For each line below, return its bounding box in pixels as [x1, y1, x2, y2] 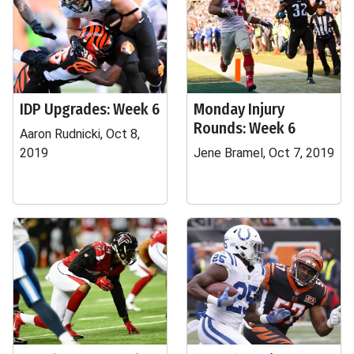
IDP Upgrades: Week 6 [20, 100, 160, 119]
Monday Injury [194, 100, 284, 119]
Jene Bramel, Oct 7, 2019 [194, 145, 334, 160]
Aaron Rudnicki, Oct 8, [20, 126, 140, 141]
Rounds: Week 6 [194, 119, 296, 137]
